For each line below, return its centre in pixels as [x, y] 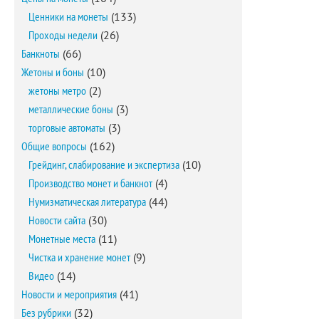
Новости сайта [57, 220]
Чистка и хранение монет [79, 257]
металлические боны [71, 109]
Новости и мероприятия [69, 294]
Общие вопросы [54, 146]
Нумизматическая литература [87, 202]
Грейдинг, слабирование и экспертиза [104, 164]
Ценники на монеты [68, 16]
